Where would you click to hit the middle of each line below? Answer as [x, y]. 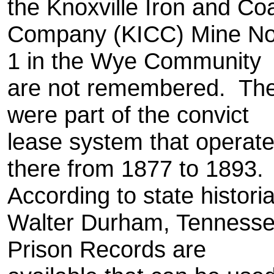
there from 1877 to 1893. [139, 168]
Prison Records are [107, 249]
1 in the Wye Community [134, 61]
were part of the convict [128, 115]
